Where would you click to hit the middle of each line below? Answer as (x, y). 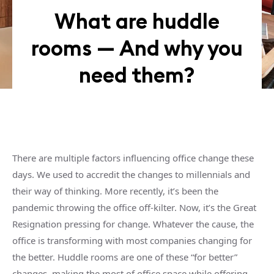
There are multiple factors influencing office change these (133, 158)
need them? (137, 75)
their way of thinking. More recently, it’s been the (115, 191)
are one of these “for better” (178, 257)
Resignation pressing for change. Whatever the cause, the (133, 224)
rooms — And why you (137, 48)
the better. (35, 257)
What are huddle (137, 21)
